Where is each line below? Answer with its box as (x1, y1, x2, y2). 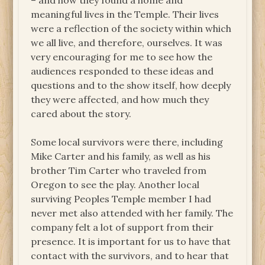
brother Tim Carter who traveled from (31, 164, 207, 177)
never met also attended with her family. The (31, 207, 234, 219)
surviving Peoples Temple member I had (31, 193, 212, 205)
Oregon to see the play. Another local (31, 179, 200, 191)
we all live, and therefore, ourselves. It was (31, 37, 223, 49)
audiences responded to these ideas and (31, 65, 214, 77)
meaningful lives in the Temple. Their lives (31, 8, 219, 21)
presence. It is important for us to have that (31, 235, 231, 248)
